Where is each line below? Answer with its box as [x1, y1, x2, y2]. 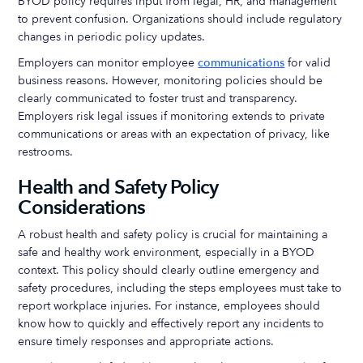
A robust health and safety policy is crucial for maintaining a [18, 227, 328, 242]
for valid [284, 55, 331, 70]
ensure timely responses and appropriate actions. [18, 334, 275, 349]
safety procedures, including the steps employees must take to [18, 280, 343, 296]
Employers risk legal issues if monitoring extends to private [18, 109, 326, 124]
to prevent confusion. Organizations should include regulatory [18, 11, 343, 27]
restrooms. [18, 144, 74, 160]
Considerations [18, 194, 146, 221]
